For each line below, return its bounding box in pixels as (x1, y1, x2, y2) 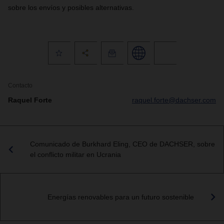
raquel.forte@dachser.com (132, 96, 216, 104)
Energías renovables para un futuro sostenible (47, 192, 194, 201)
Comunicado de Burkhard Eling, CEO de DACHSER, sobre (30, 140, 215, 148)
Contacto (8, 82, 32, 89)
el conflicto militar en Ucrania (30, 150, 121, 158)
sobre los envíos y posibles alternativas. (8, 3, 134, 11)
